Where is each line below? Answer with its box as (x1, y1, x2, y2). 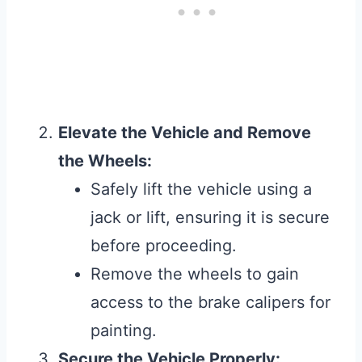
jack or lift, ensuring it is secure (90, 208, 330, 228)
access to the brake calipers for (90, 293, 330, 313)
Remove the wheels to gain (90, 264, 299, 284)
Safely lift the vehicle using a (90, 179, 312, 200)
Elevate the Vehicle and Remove (58, 123, 311, 143)
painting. (90, 321, 157, 341)
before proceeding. (90, 236, 237, 256)
